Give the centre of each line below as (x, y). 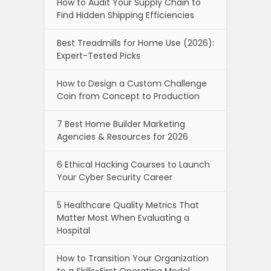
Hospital (73, 230)
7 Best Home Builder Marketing (121, 124)
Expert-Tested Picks (99, 55)
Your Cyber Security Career (115, 177)
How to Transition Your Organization (133, 258)
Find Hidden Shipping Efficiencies (126, 15)
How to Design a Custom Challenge (132, 83)
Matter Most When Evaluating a (123, 217)
